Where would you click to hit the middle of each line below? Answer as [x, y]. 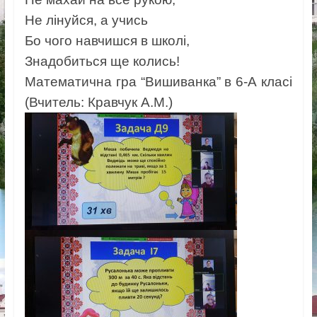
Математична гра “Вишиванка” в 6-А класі [158, 82]
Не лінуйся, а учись [86, 21]
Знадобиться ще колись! [102, 62]
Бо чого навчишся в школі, [107, 41]
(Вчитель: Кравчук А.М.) [98, 103]
